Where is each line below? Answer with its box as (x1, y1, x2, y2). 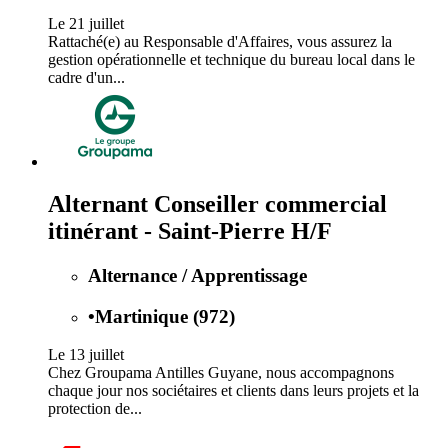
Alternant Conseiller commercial (48, 190, 387, 217)
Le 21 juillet (48, 15, 124, 33)
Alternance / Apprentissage (88, 264, 307, 286)
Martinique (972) (95, 305, 235, 327)
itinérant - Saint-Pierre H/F (48, 217, 332, 244)
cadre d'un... (48, 69, 125, 87)
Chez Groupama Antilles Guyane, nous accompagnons (48, 364, 394, 382)
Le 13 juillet (48, 346, 124, 364)
